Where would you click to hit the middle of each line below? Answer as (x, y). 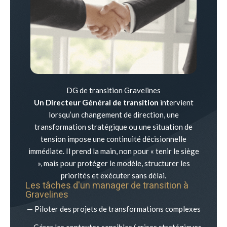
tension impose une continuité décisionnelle (113, 139)
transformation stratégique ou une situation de (113, 126)
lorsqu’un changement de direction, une (113, 114)
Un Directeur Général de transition (96, 102)
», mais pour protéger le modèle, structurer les (113, 163)
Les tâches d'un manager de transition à (107, 185)
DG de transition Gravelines (113, 90)
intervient (176, 102)
